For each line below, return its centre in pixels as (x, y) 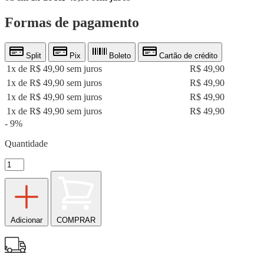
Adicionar (27, 220)
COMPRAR (76, 220)
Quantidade (26, 143)
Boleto (119, 55)
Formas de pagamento (72, 22)
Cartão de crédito (187, 55)
